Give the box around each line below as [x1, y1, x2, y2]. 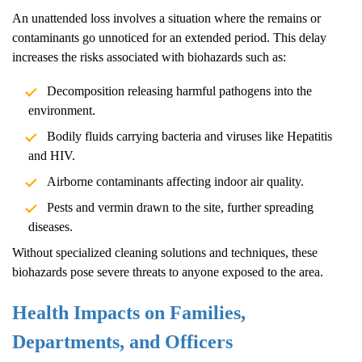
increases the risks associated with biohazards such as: [12, 50, 286, 65]
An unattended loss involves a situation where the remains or [12, 11, 321, 26]
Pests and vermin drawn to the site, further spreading [46, 200, 314, 215]
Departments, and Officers [12, 331, 233, 353]
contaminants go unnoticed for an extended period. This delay [12, 31, 326, 45]
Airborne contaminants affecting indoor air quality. [46, 175, 304, 189]
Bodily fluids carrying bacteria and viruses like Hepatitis [46, 129, 332, 144]
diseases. [28, 220, 73, 234]
